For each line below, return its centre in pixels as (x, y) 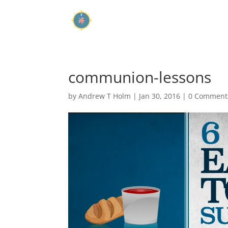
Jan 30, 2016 (160, 96)
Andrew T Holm (105, 96)
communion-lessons (140, 77)
